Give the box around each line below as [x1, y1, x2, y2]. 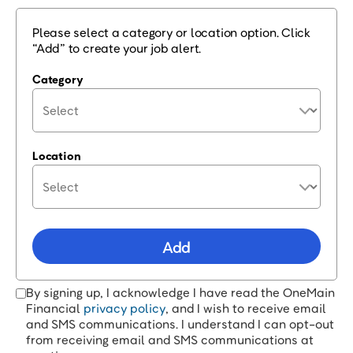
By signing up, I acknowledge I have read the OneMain [26, 284, 335, 300]
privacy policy [84, 300, 165, 316]
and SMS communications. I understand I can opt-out [26, 316, 334, 332]
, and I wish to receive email [165, 300, 326, 316]
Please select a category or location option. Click [32, 24, 310, 40]
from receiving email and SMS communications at [26, 332, 314, 347]
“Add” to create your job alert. [32, 40, 202, 56]
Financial [26, 300, 84, 316]
